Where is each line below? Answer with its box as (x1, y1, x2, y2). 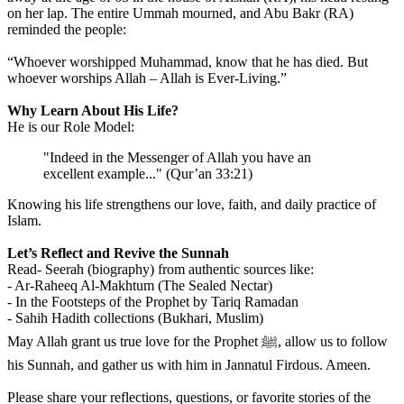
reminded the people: (7, 22, 126, 38)
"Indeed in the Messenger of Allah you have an (43, 150, 311, 166)
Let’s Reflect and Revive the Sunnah (7, 245, 229, 262)
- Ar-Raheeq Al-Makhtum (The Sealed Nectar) (7, 278, 272, 294)
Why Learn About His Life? (7, 103, 179, 119)
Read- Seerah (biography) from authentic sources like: (7, 262, 314, 278)
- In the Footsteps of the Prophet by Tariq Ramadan (7, 294, 298, 310)
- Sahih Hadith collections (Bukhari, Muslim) (7, 310, 263, 326)
